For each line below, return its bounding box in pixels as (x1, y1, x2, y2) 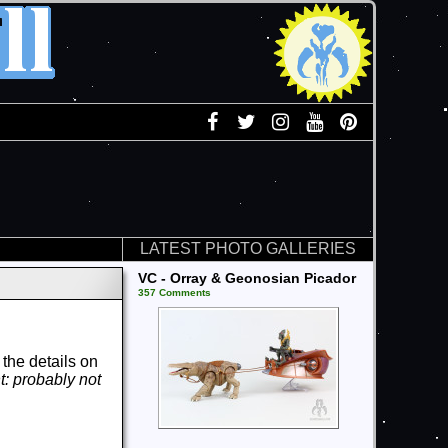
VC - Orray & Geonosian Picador (138, 270, 356, 286)
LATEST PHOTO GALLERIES (140, 240, 356, 257)
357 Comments (138, 287, 211, 298)
